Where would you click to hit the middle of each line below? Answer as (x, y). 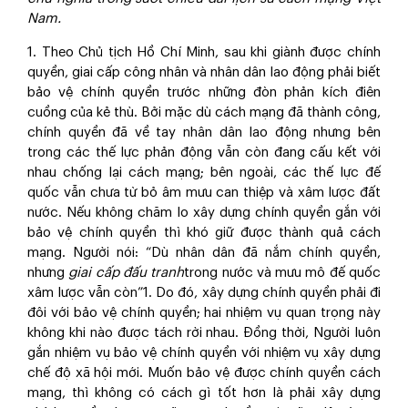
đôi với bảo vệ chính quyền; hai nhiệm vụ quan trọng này (204, 313)
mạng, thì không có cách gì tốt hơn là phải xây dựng (204, 393)
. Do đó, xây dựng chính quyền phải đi (265, 293)
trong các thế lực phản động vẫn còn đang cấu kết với (204, 153)
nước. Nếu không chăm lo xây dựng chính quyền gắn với (204, 213)
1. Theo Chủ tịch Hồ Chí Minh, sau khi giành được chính (204, 52)
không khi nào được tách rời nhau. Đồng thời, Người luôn (204, 333)
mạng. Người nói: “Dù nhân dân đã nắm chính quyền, (204, 253)
